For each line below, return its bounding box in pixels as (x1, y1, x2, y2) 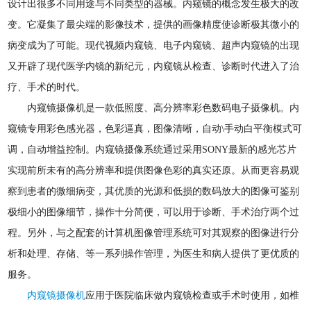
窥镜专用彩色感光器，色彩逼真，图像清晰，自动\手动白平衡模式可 (8, 124, 303, 135)
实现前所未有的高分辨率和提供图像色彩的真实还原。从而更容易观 (8, 165, 300, 176)
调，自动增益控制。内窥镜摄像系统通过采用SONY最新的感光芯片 (8, 144, 297, 155)
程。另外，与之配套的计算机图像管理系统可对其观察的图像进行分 (8, 228, 300, 239)
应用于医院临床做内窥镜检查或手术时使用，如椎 (85, 290, 300, 301)
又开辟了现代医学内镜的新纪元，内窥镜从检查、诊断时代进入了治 (8, 61, 300, 72)
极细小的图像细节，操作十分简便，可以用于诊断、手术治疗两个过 (8, 207, 300, 218)
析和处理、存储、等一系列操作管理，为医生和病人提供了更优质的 (8, 249, 300, 260)
